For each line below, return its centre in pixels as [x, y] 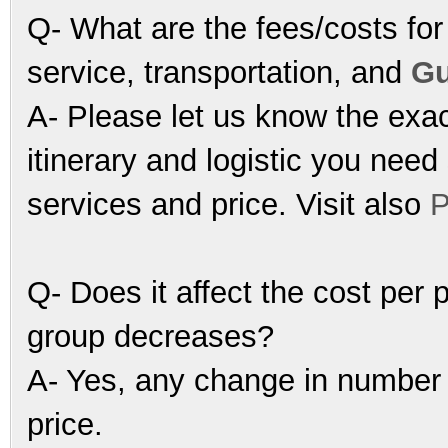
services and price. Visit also [228, 204]
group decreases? [150, 336]
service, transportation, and [219, 72]
